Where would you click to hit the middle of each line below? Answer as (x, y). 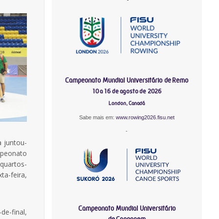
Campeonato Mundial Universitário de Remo (127, 80)
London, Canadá (127, 103)
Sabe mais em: (97, 117)
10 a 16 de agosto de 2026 (127, 91)
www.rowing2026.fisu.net (145, 117)
